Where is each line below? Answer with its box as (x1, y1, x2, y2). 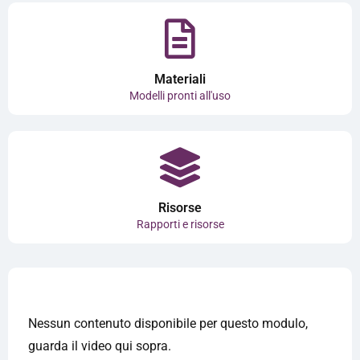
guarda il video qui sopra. (28, 338, 171, 354)
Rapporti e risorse (136, 218, 224, 231)
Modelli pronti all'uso (129, 89, 231, 102)
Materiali (154, 72, 206, 87)
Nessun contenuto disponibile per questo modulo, (28, 316, 308, 331)
